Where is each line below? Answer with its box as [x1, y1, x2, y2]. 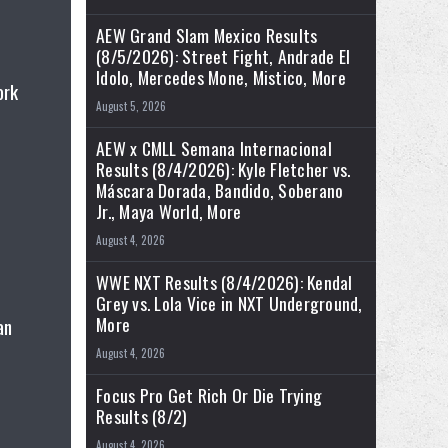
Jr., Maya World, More [96, 198, 242, 225]
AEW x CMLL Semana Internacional [96, 135, 332, 162]
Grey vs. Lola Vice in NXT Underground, [96, 290, 363, 317]
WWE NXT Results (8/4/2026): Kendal [96, 269, 353, 296]
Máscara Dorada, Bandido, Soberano [96, 177, 344, 204]
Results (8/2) [96, 403, 188, 430]
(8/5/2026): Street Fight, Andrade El [96, 43, 350, 70]
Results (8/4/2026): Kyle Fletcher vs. [96, 156, 351, 183]
